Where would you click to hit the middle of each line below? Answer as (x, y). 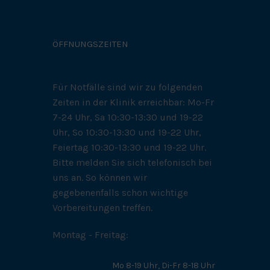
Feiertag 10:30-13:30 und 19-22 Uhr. (129, 147)
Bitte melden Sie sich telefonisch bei (132, 162)
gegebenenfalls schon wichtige (120, 192)
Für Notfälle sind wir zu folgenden (127, 87)
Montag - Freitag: (90, 234)
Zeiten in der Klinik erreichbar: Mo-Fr (133, 102)
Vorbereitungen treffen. (102, 207)
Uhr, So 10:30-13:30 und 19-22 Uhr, (127, 132)
